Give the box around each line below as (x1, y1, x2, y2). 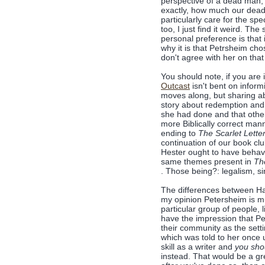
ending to (161, 128, 198, 138)
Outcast (161, 81, 190, 91)
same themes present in (161, 157, 254, 166)
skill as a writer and (161, 242, 235, 251)
